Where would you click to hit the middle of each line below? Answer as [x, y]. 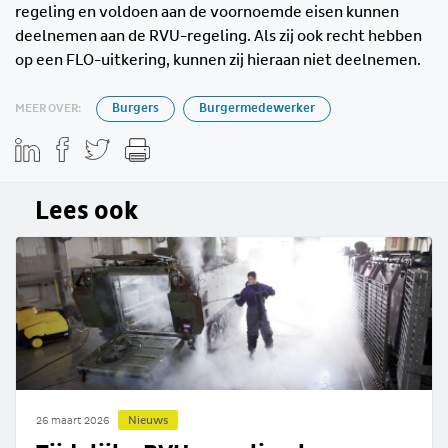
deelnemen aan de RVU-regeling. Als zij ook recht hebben [218, 35]
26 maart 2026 [73, 421]
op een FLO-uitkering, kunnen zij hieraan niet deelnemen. [218, 59]
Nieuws [148, 420]
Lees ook [86, 211]
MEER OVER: [48, 108]
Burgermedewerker [257, 108]
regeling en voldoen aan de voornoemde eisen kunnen [207, 11]
